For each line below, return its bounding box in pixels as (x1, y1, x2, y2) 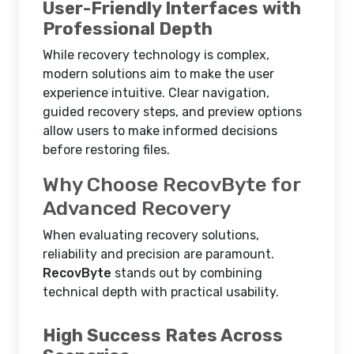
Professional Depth (43, 18, 213, 40)
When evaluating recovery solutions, (43, 228, 259, 243)
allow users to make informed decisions (43, 123, 277, 138)
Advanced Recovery (43, 196, 231, 220)
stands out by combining (111, 265, 262, 281)
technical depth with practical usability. (43, 284, 279, 299)
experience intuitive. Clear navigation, (43, 85, 269, 100)
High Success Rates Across (43, 325, 283, 346)
